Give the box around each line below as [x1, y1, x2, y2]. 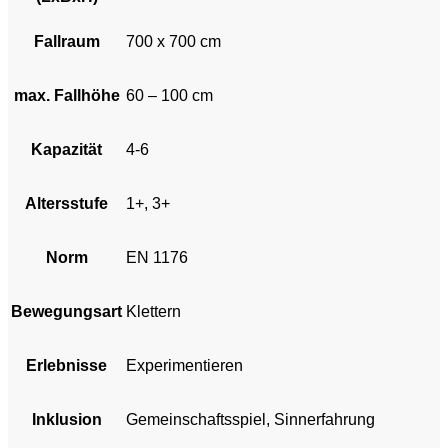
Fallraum [33, 32, 100, 50]
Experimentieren [126, 356, 243, 374]
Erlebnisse [26, 356, 107, 374]
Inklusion [31, 410, 102, 428]
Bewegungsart [11, 302, 122, 320]
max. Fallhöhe [13, 86, 120, 104]
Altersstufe [25, 194, 108, 212]
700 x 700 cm [126, 32, 221, 50]
